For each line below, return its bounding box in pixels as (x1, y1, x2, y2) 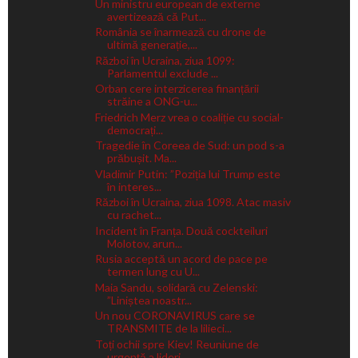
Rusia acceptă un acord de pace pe (94, 252, 268, 266)
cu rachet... (106, 208, 161, 222)
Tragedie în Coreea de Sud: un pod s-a (94, 138, 284, 153)
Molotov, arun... (106, 236, 182, 250)
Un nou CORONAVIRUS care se (94, 308, 255, 323)
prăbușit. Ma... (106, 151, 177, 165)
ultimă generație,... (106, 38, 197, 52)
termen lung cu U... (106, 265, 200, 279)
